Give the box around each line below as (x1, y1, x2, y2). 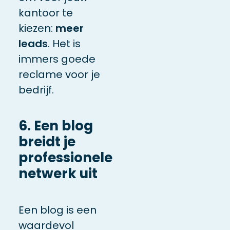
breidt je (18, 132, 75, 151)
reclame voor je (18, 67, 100, 82)
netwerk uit (18, 164, 98, 183)
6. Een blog (18, 116, 93, 135)
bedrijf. (18, 82, 56, 97)
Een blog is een (18, 202, 97, 217)
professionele (18, 148, 112, 167)
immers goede (18, 51, 95, 66)
